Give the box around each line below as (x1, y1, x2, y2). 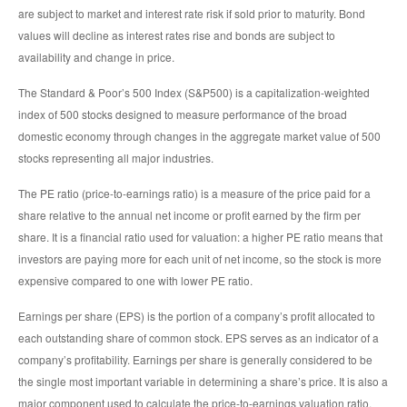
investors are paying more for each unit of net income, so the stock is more (18, 251, 382, 267)
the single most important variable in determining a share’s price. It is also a (18, 373, 388, 390)
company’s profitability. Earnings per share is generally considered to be (18, 352, 372, 368)
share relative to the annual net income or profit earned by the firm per (18, 207, 361, 223)
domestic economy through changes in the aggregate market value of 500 (18, 128, 381, 144)
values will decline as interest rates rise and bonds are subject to (18, 27, 335, 44)
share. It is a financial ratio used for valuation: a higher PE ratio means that (18, 229, 382, 245)
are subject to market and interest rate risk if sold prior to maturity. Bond (18, 5, 365, 22)
